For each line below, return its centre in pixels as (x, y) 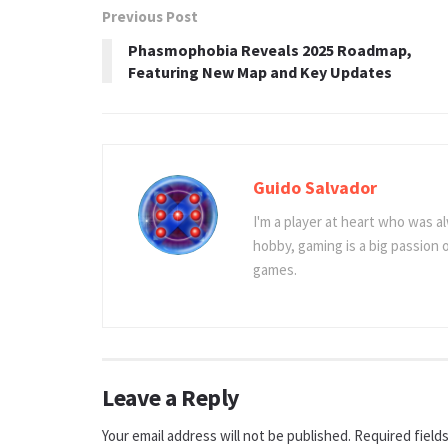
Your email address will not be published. (226, 435)
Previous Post (150, 16)
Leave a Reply (171, 397)
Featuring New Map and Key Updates (260, 71)
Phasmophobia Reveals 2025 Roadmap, (270, 49)
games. (275, 269)
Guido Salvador (315, 187)
